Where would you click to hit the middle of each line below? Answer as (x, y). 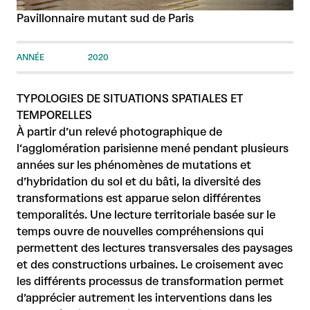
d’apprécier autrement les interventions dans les (144, 298)
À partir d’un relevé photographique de (119, 132)
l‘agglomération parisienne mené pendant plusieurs (153, 149)
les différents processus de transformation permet (150, 282)
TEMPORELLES (54, 116)
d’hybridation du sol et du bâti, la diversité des (139, 182)
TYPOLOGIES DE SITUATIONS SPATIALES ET (130, 99)
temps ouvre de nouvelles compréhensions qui (140, 232)
